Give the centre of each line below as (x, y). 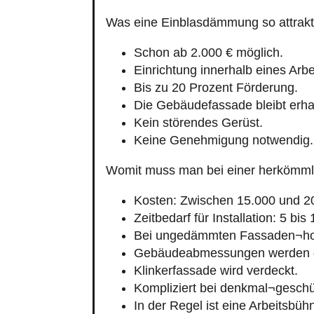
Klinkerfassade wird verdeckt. (216, 270)
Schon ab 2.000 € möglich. (209, 52)
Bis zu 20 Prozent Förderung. (216, 87)
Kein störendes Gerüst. (198, 122)
